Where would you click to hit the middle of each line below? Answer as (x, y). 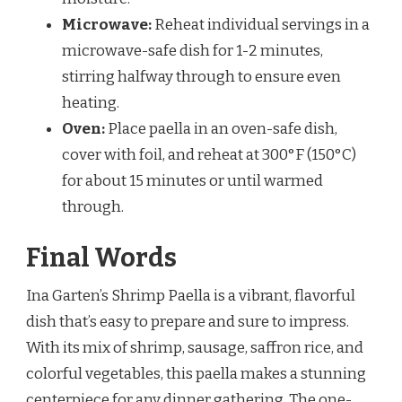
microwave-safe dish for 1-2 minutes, (192, 50)
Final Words (101, 258)
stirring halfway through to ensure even (201, 76)
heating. (91, 102)
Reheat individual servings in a (261, 24)
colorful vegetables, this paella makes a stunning (196, 374)
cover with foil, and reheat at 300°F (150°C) (209, 154)
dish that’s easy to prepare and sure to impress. (188, 322)
